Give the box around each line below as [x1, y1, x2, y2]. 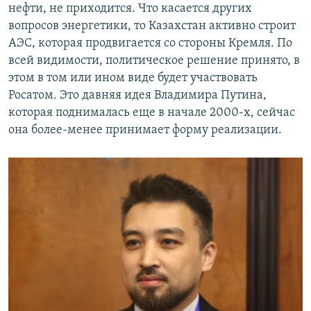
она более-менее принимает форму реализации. [8, 124, 282, 137]
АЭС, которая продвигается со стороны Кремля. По [8, 37, 292, 51]
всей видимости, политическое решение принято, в [8, 54, 300, 68]
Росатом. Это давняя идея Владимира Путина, [8, 89, 267, 103]
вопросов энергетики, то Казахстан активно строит [8, 19, 296, 33]
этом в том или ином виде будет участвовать [8, 72, 258, 85]
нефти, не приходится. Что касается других [8, 2, 252, 16]
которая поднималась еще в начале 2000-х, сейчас [8, 106, 295, 120]
